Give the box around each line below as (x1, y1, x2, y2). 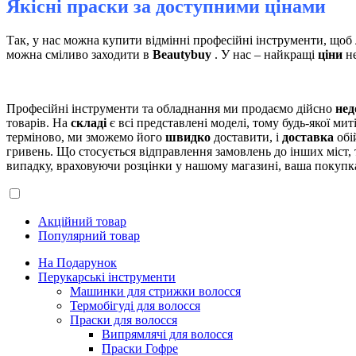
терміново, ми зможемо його (6, 130, 165, 144)
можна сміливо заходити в (6, 47, 153, 61)
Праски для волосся (70, 312, 177, 327)
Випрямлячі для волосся (102, 327, 233, 341)
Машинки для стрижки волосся (70, 284, 241, 298)
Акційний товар (38, 214, 126, 228)
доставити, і (211, 130, 282, 144)
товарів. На (6, 115, 71, 130)
